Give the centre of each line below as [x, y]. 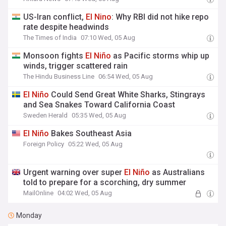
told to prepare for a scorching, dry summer [105, 182]
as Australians [178, 172]
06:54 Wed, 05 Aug [126, 76]
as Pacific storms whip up [160, 56]
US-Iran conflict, [55, 17]
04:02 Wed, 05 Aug [85, 193]
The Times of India [50, 38]
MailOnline [39, 193]
